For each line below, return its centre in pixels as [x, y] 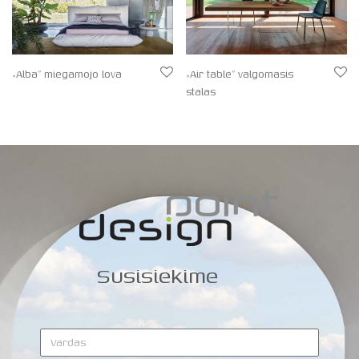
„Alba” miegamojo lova [67, 75]
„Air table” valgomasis [240, 75]
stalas [201, 92]
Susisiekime [157, 275]
